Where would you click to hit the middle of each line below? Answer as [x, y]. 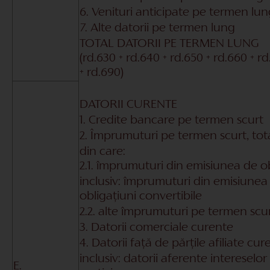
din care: [102, 152]
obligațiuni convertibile [141, 196]
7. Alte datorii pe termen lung [157, 28]
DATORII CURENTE [128, 105]
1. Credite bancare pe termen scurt [171, 120]
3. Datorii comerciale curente [156, 228]
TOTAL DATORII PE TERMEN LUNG [169, 44]
